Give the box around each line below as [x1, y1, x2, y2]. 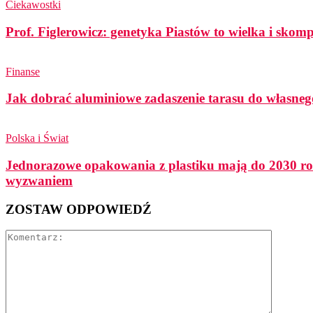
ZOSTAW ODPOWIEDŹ [6, 201, 152, 217]
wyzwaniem [6, 173, 73, 188]
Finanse [6, 65, 40, 78]
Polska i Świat [6, 132, 68, 145]
